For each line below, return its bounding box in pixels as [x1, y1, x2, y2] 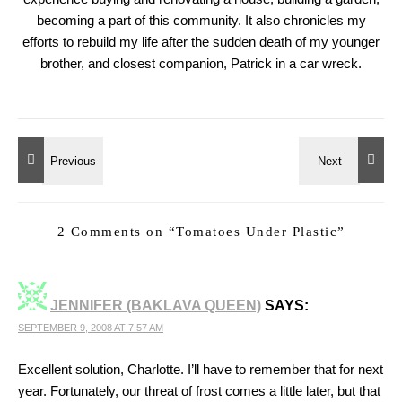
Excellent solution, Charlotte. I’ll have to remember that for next [18, 362, 383, 377]
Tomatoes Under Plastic [176, 224, 337, 239]
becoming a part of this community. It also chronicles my [36, 13, 366, 28]
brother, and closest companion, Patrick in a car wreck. [40, 56, 362, 71]
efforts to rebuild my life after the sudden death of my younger [22, 34, 380, 49]
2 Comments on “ [57, 224, 176, 239]
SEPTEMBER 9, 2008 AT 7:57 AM [18, 322, 163, 333]
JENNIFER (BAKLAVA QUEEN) [50, 298, 261, 313]
